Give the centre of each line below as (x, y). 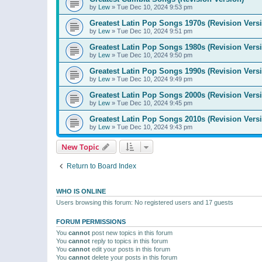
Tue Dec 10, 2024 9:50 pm (155, 55)
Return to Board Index (101, 166)
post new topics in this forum (131, 232)
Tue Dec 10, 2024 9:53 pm (155, 7)
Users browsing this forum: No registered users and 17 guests (145, 202)
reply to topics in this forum (129, 241)
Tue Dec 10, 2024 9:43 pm (155, 127)
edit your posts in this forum (130, 249)
